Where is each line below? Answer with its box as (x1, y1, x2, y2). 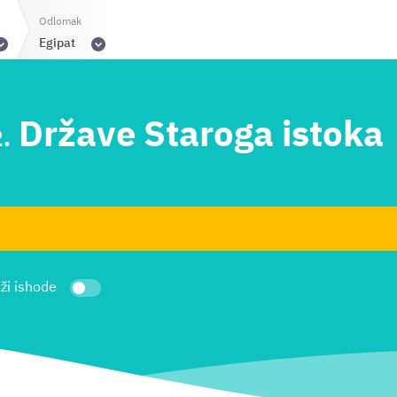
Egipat (39, 36, 75, 50)
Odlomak (39, 16, 82, 27)
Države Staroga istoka (11, 119, 384, 154)
